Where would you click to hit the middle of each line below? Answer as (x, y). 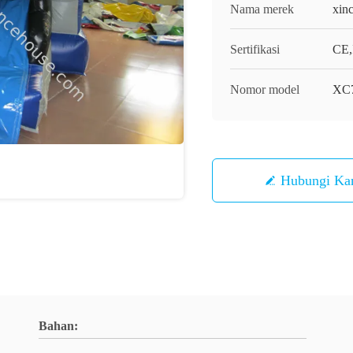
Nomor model (265, 89)
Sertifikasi (255, 49)
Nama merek (262, 9)
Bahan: (58, 326)
